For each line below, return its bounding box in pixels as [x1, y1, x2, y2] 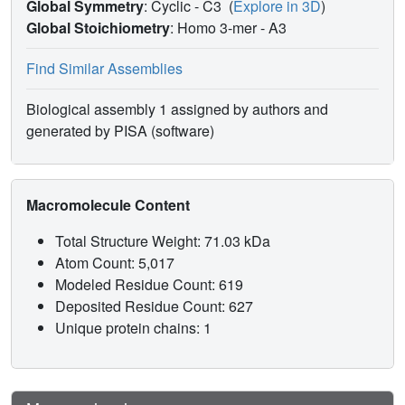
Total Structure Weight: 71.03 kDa [55, 231, 274, 252]
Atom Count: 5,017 [55, 252, 178, 274]
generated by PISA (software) [26, 120, 214, 142]
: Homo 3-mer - [170, 17, 268, 39]
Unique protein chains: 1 [55, 317, 212, 339]
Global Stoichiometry [26, 17, 170, 39]
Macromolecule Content [26, 194, 193, 216]
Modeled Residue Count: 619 [55, 274, 247, 296]
